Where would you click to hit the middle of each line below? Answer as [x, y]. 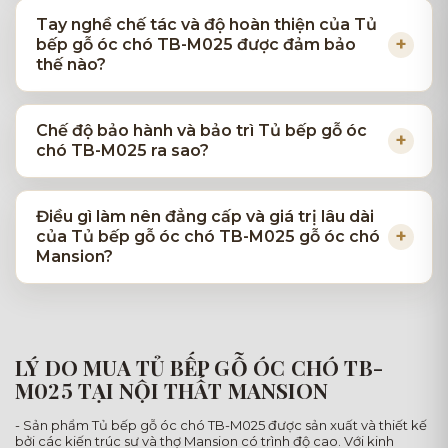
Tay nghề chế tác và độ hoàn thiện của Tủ [206, 25]
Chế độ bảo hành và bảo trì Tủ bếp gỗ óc [201, 131]
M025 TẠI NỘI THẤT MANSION [171, 390]
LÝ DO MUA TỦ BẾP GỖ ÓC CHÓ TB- [199, 367]
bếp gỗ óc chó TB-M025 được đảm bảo [196, 45]
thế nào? [71, 65]
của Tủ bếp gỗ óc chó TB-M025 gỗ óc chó [208, 237]
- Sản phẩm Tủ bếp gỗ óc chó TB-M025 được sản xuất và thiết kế [221, 425]
